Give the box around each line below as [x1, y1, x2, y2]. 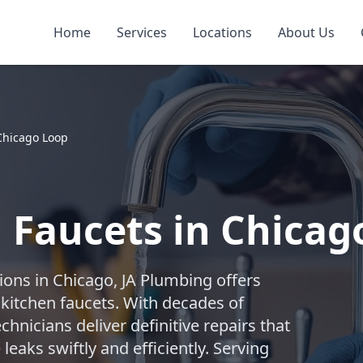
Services [117, 23, 167, 41]
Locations [193, 23, 252, 41]
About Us [278, 23, 335, 41]
